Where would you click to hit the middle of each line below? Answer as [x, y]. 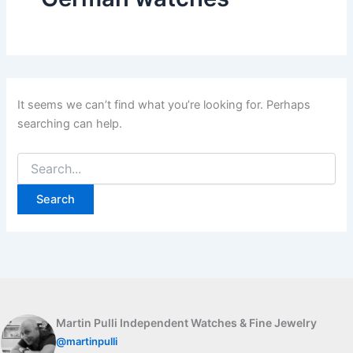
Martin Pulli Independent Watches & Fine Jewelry [186, 323]
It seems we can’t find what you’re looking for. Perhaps [164, 104]
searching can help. [70, 123]
